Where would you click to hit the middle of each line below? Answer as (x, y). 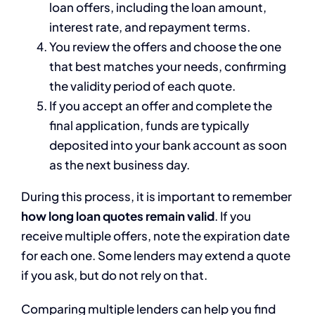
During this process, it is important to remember (156, 197)
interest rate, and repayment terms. (150, 27)
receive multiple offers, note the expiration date (155, 236)
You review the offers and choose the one (165, 47)
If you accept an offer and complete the (161, 106)
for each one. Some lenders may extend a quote (156, 256)
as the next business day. (120, 165)
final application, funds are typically (149, 126)
